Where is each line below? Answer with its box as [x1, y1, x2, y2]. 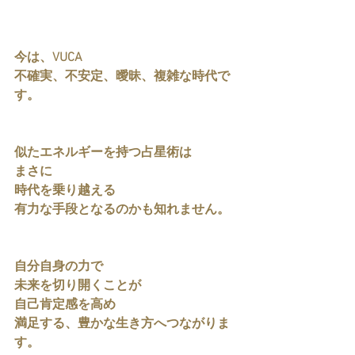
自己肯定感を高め [14, 297, 116, 313]
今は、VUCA [14, 50, 82, 66]
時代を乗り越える [14, 183, 116, 199]
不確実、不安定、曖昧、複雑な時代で [14, 69, 230, 85]
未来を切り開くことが [14, 278, 141, 294]
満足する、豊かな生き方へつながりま [14, 316, 230, 332]
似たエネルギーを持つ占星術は [14, 145, 192, 161]
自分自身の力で [14, 259, 103, 275]
